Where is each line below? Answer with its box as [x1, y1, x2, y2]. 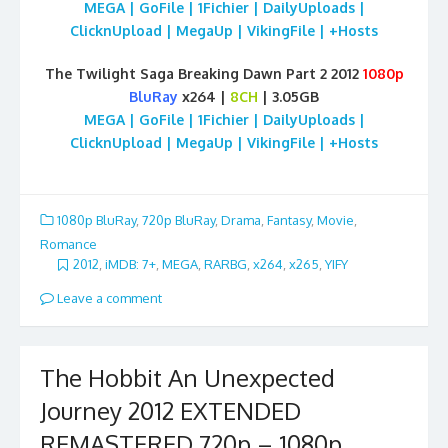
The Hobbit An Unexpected [40, 361, 335, 393]
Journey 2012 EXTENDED [40, 394, 301, 426]
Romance [40, 235, 97, 252]
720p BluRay [142, 212, 215, 229]
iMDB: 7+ [105, 256, 156, 273]
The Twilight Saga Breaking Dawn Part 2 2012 [44, 65, 363, 83]
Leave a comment [54, 289, 162, 306]
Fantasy [267, 212, 311, 229]
